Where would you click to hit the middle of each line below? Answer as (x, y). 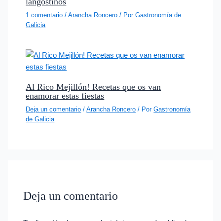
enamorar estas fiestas (65, 95)
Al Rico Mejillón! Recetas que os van (93, 87)
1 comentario (44, 15)
